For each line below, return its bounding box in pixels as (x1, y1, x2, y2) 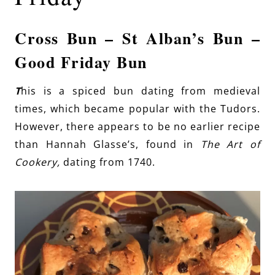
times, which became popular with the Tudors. (15, 101, 260, 115)
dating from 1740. (60, 155, 155, 169)
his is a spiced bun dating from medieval (21, 83, 260, 98)
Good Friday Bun (15, 50, 147, 74)
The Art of (200, 137, 261, 151)
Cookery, (15, 155, 60, 169)
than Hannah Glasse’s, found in (15, 137, 201, 151)
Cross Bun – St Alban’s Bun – (15, 26, 260, 50)
